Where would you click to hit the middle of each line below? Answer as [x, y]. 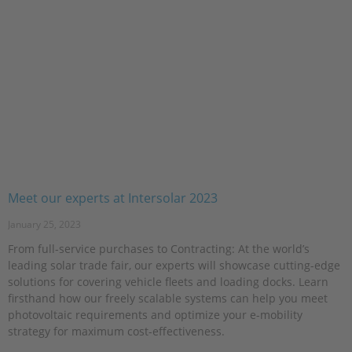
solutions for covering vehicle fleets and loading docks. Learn [168, 281]
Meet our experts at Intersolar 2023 [113, 198]
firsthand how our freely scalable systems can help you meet [168, 298]
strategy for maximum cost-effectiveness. [116, 331]
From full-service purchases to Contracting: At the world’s [159, 248]
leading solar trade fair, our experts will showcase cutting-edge [174, 265]
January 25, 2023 [44, 224]
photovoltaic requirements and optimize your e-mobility [155, 314]
